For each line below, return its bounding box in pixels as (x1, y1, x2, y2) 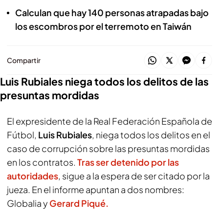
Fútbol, (7, 129, 37, 140)
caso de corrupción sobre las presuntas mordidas (7, 143, 210, 154)
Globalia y (7, 197, 49, 209)
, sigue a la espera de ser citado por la (58, 170, 210, 181)
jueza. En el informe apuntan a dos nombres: (7, 184, 184, 195)
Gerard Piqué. (49, 197, 109, 209)
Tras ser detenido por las (77, 156, 179, 168)
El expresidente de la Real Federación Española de (7, 115, 212, 127)
